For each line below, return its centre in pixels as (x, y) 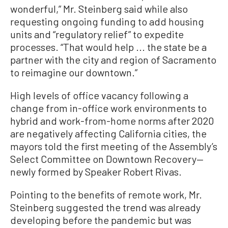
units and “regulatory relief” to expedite (97, 34)
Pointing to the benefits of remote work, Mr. (106, 195)
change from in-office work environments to (108, 108)
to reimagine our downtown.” (74, 73)
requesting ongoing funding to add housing (107, 22)
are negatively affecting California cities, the (108, 134)
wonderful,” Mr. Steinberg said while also (99, 9)
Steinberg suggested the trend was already (105, 207)
